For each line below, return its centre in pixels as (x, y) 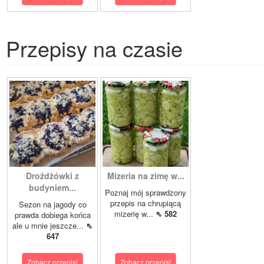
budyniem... (52, 187)
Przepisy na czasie (94, 48)
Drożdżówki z (52, 176)
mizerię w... (135, 214)
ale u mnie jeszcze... (49, 225)
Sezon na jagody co (52, 204)
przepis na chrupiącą (146, 203)
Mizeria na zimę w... (146, 176)
